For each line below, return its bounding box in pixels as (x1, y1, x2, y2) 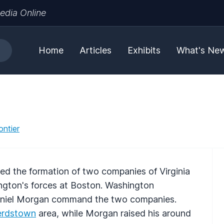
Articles (79, 45, 111, 55)
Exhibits (127, 45, 160, 55)
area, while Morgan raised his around (36, 207, 191, 218)
